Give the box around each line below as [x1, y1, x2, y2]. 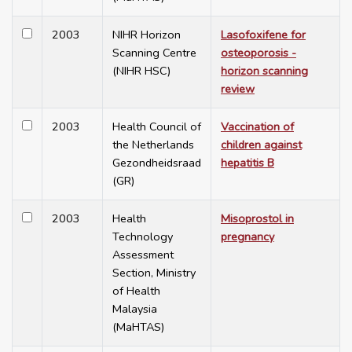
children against [221, 137, 302, 153]
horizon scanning [221, 63, 308, 79]
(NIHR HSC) [112, 63, 170, 79]
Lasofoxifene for [221, 27, 306, 43]
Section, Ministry [112, 265, 196, 281]
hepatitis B [221, 155, 274, 171]
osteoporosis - [221, 45, 296, 61]
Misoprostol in [221, 211, 294, 227]
